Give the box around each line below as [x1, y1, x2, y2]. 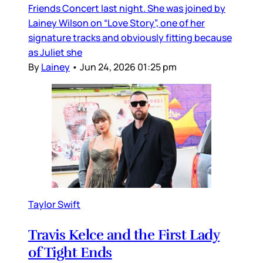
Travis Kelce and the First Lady [28, 225, 220, 244]
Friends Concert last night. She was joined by [28, 2, 225, 15]
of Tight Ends [28, 243, 112, 261]
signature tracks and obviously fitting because [28, 31, 232, 45]
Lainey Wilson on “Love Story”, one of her [28, 16, 205, 30]
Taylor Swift [28, 197, 80, 211]
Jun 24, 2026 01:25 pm [80, 60, 177, 74]
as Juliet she [28, 46, 82, 59]
